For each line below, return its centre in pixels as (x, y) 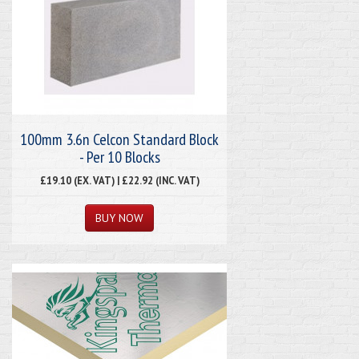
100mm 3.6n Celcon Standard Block (119, 139)
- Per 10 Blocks (119, 157)
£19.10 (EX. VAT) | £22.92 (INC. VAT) (119, 180)
